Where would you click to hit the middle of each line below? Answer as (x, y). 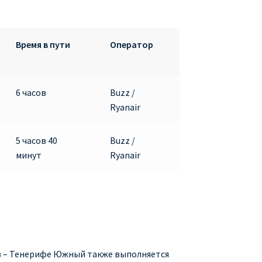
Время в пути (43, 44)
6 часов (31, 92)
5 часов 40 (36, 140)
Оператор (131, 44)
